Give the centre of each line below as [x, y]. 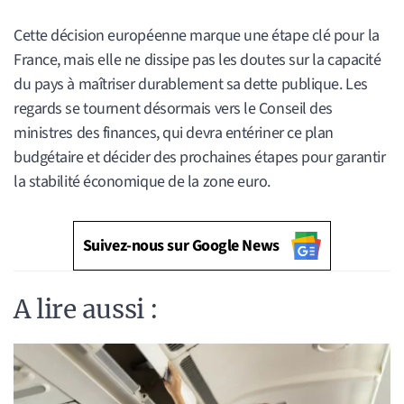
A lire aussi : [86, 309]
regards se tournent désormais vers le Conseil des [173, 108]
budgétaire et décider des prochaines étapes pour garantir [200, 157]
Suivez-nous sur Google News [181, 245]
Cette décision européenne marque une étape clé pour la [197, 35]
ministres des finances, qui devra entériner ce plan [174, 133]
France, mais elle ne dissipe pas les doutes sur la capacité [197, 60]
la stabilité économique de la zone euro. [142, 181]
